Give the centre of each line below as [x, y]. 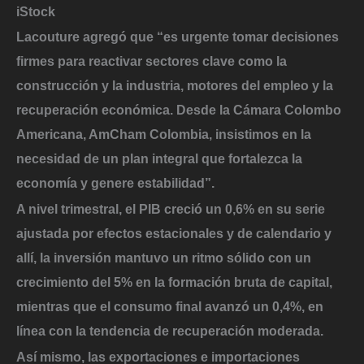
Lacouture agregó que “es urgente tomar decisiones [178, 37]
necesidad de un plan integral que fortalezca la [159, 159]
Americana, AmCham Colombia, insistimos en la [164, 134]
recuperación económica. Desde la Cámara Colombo [179, 110]
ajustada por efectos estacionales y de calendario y [174, 233]
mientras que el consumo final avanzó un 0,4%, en [170, 306]
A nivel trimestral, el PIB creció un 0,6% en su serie [171, 208]
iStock [36, 11]
